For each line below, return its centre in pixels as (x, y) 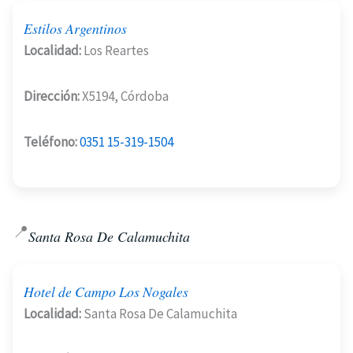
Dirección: (52, 97)
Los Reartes (115, 51)
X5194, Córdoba (124, 97)
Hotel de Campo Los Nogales (106, 291)
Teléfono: (50, 141)
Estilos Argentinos (75, 28)
